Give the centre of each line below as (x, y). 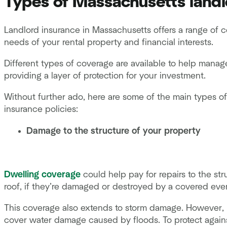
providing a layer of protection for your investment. (106, 76)
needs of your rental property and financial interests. (109, 43)
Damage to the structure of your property (113, 131)
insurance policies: (41, 109)
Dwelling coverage (42, 175)
